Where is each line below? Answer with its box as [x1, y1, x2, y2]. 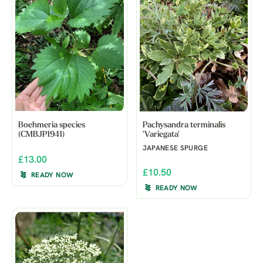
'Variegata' [142, 130, 180, 139]
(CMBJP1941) [18, 130, 65, 139]
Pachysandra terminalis [142, 120, 225, 130]
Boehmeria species [18, 120, 85, 130]
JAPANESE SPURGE [142, 144, 208, 152]
